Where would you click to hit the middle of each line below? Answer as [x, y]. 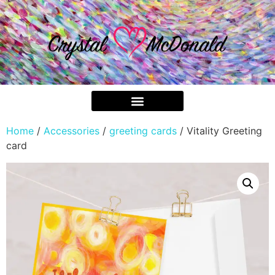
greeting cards [143, 131]
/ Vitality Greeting [219, 131]
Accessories [72, 131]
